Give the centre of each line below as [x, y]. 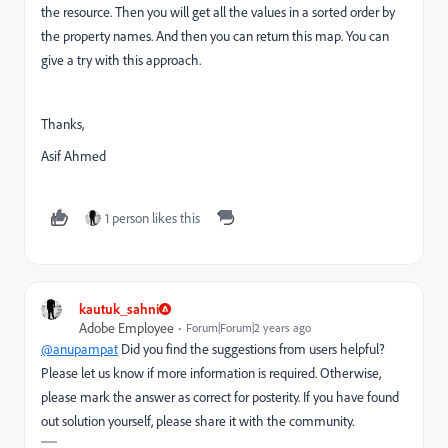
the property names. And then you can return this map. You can [215, 35]
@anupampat [79, 348]
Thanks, [62, 123]
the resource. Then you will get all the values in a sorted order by [218, 11]
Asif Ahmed [73, 155]
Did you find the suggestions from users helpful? [251, 348]
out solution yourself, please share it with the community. [197, 420]
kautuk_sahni [119, 308]
